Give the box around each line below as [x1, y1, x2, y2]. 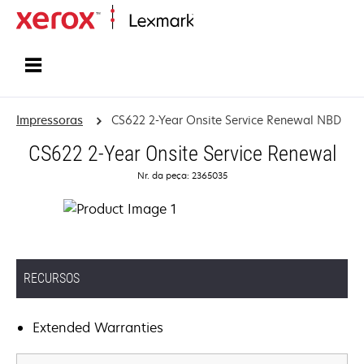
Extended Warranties [32, 318, 163, 336]
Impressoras [16, 112, 83, 128]
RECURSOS [24, 271, 80, 286]
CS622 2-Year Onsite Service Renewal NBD [110, 112, 341, 128]
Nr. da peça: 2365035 [136, 169, 227, 181]
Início [193, 15, 217, 28]
